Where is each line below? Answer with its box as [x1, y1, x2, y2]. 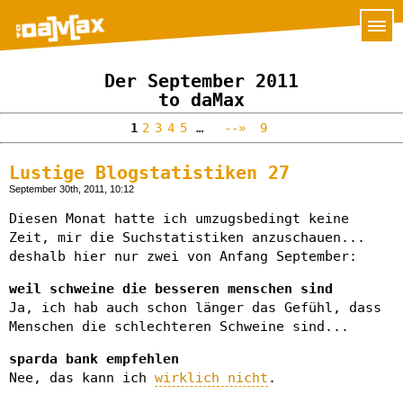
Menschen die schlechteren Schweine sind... [9, 318, 349, 335]
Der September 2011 [104, 71, 299, 92]
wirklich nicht [155, 370, 268, 386]
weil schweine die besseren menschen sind [9, 281, 333, 297]
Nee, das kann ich [9, 370, 155, 386]
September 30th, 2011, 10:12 [9, 184, 134, 194]
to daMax [158, 90, 245, 111]
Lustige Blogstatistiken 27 [9, 163, 290, 184]
